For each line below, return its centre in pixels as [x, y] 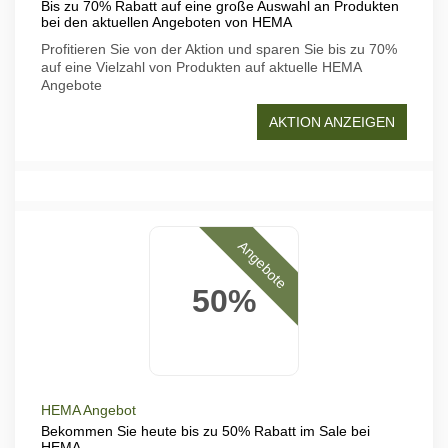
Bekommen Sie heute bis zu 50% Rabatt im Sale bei [205, 431]
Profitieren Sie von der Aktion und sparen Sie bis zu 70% [219, 49]
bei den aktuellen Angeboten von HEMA [166, 22]
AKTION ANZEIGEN [332, 122]
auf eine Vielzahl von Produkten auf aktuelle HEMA [201, 67]
